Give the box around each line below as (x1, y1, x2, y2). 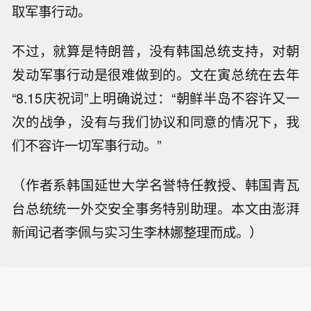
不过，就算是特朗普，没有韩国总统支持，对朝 (12, 41, 299, 61)
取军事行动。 (12, 1, 92, 22)
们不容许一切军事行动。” (12, 135, 162, 155)
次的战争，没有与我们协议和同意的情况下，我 (12, 112, 299, 132)
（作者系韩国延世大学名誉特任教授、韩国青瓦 (12, 174, 299, 194)
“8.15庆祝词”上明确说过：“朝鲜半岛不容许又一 (12, 88, 299, 108)
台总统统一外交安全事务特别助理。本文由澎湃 (12, 198, 299, 218)
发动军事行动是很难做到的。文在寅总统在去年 (12, 65, 299, 85)
